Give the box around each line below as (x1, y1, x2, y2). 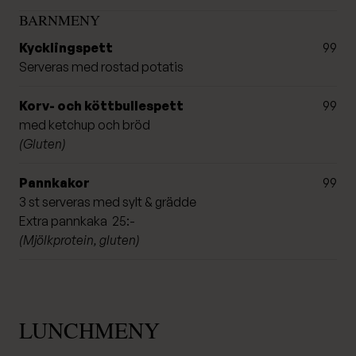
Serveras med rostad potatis (19, 58, 184, 75)
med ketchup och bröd (19, 116, 150, 133)
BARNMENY (19, 10, 100, 29)
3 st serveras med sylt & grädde (19, 193, 196, 210)
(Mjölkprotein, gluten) (19, 231, 140, 248)
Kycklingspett (19, 39, 113, 56)
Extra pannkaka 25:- (19, 212, 135, 229)
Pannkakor (19, 174, 90, 191)
